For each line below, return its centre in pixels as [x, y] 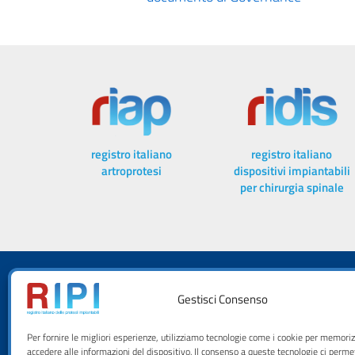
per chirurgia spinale [292, 188]
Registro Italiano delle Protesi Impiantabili [237, 323]
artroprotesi [132, 171]
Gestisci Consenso [223, 299]
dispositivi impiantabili [292, 171]
